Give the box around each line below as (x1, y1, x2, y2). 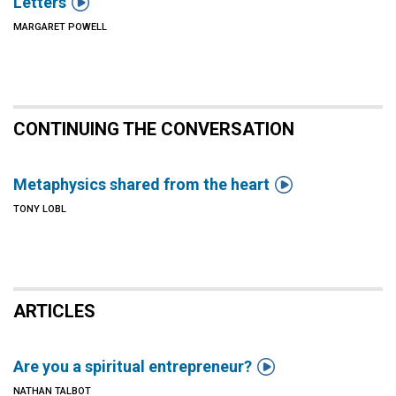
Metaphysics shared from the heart (13, 175, 270, 194)
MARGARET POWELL (13, 21, 107, 33)
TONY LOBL (13, 203, 66, 215)
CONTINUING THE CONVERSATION (13, 118, 294, 140)
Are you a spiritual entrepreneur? (13, 357, 252, 376)
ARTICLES (13, 301, 95, 322)
